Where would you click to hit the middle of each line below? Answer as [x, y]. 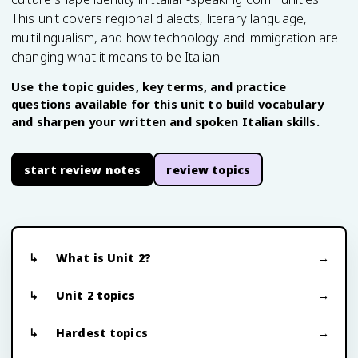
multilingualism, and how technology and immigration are [175, 38]
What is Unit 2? [103, 258]
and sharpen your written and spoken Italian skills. [165, 121]
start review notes [83, 169]
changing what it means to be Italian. [117, 57]
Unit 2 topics [95, 295]
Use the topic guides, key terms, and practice [149, 86]
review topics [209, 169]
